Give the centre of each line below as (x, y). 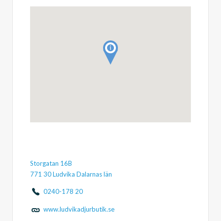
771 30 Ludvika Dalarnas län (71, 174)
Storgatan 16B (51, 163)
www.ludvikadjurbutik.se (79, 209)
